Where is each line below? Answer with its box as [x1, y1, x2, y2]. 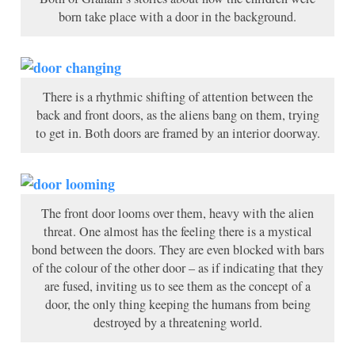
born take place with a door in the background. [59, 7, 296, 25]
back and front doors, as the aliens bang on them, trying [36, 105, 319, 124]
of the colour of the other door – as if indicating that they [32, 258, 323, 277]
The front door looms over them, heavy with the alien [41, 204, 314, 222]
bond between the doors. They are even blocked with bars [31, 240, 324, 258]
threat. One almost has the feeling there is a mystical [43, 222, 312, 240]
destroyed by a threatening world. [93, 313, 262, 331]
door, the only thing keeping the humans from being [44, 295, 311, 313]
